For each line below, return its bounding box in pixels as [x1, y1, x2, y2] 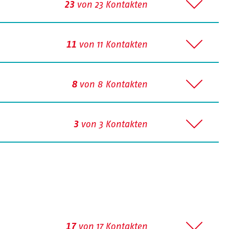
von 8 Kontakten [77, 79, 147, 90]
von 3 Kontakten [78, 119, 147, 130]
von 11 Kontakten [76, 39, 147, 50]
